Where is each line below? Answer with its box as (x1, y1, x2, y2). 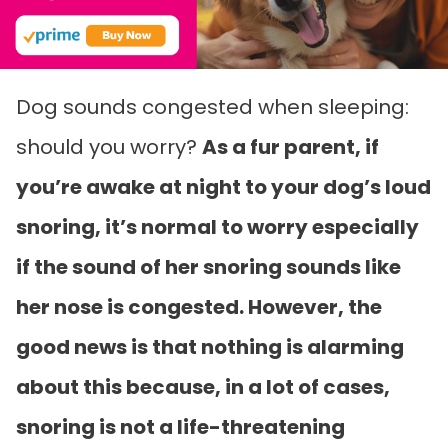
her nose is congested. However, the (16, 293, 382, 322)
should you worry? (16, 133, 202, 162)
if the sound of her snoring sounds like (16, 253, 401, 282)
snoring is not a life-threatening (16, 413, 345, 442)
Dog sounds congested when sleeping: (16, 93, 409, 122)
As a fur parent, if (202, 133, 379, 162)
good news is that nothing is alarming (16, 333, 404, 362)
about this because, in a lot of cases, (16, 373, 390, 402)
